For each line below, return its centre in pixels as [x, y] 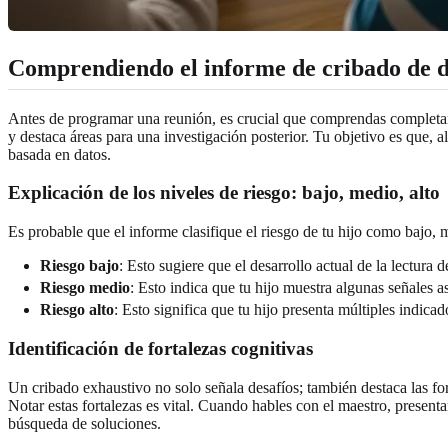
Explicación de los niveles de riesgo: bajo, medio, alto [224, 193]
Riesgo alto [77, 310]
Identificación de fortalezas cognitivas [160, 348]
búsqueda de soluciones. [84, 423]
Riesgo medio [85, 288]
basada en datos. [59, 154]
